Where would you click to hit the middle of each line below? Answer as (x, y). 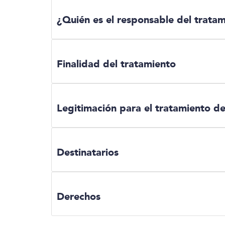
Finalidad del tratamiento (116, 64)
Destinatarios (88, 152)
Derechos (79, 196)
